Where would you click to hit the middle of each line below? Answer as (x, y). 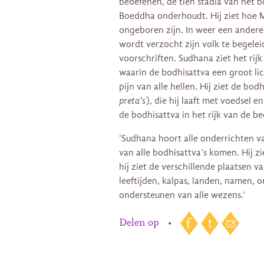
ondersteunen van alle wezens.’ (182, 195)
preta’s (132, 100)
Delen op (141, 223)
